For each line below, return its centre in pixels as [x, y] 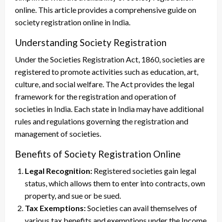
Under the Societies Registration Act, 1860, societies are [110, 59]
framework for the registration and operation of [96, 97]
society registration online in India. [73, 22]
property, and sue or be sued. [73, 196]
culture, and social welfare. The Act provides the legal [105, 84]
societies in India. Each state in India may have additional [109, 109]
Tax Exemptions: [55, 208]
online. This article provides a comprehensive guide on [106, 10]
